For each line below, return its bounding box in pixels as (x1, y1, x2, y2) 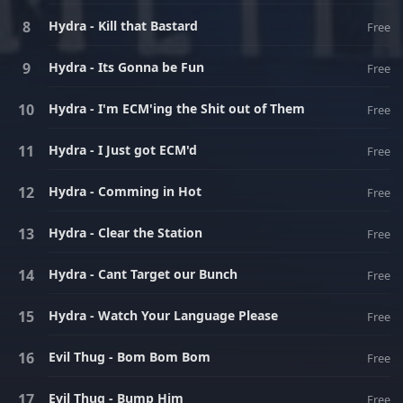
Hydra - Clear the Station (49, 224, 202, 241)
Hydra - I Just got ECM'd (49, 141, 197, 158)
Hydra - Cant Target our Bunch (49, 265, 237, 282)
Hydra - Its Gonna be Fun (49, 58, 204, 76)
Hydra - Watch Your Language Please (49, 307, 278, 324)
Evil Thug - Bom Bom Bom (49, 348, 210, 365)
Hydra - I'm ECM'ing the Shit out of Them (49, 100, 305, 117)
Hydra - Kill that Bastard (49, 17, 198, 34)
